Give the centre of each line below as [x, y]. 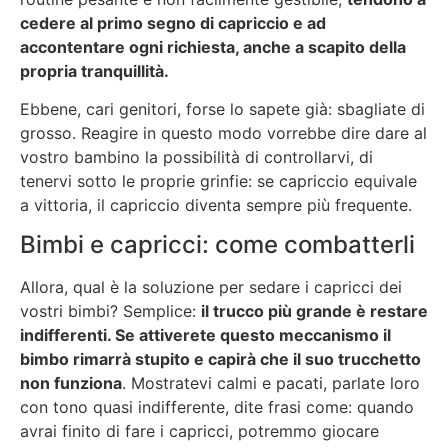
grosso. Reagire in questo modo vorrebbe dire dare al [223, 133]
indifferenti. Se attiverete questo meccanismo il [205, 335]
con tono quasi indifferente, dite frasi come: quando [217, 407]
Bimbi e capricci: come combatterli [217, 245]
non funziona [71, 383]
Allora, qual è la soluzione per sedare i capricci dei [211, 287]
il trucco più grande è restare [314, 311]
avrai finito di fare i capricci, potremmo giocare [199, 431]
